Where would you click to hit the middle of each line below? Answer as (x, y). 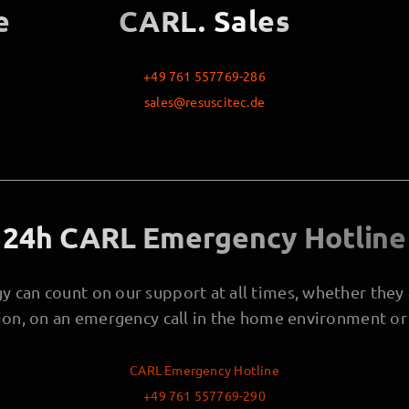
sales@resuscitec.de (204, 102)
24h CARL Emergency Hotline (204, 238)
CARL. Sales (204, 21)
